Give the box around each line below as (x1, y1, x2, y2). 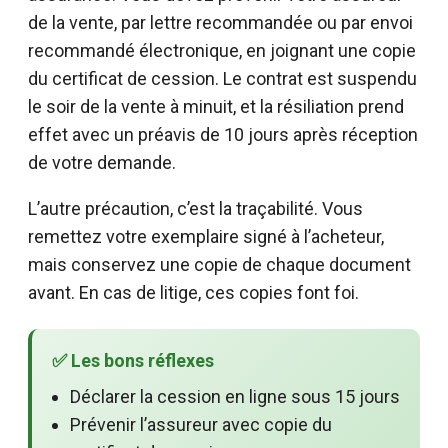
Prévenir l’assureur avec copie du (70, 413, 332, 435)
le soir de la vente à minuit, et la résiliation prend (28, 95, 404, 117)
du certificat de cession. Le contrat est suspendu (28, 67, 417, 89)
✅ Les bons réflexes (52, 349, 214, 371)
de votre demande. (28, 151, 176, 173)
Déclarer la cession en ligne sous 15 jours (70, 385, 400, 407)
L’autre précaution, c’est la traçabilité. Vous (28, 197, 363, 219)
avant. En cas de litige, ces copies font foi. (28, 281, 359, 303)
